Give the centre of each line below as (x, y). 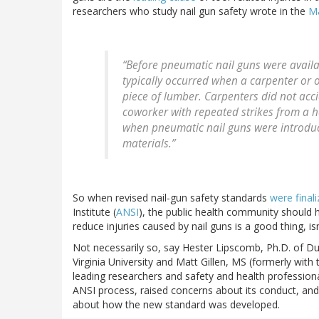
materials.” (149, 144)
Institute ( (94, 212)
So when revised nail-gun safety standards (171, 198)
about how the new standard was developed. (176, 305)
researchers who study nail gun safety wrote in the (190, 11)
